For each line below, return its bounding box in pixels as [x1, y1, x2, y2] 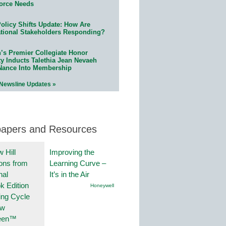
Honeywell [90, 182, 114, 188]
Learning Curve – [49, 158, 106, 167]
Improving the [49, 147, 94, 156]
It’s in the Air [49, 169, 89, 179]
